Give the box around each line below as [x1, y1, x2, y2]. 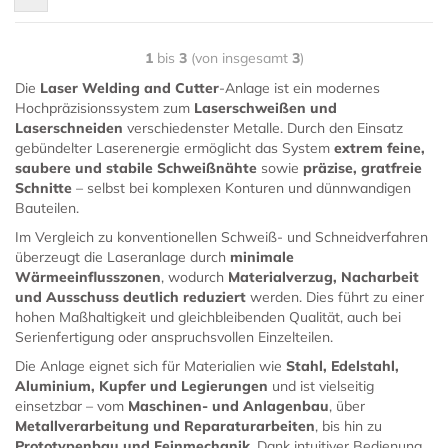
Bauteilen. [15, 199, 79, 217]
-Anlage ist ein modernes [219, 79, 380, 97]
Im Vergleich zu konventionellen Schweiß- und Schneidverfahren [15, 228, 428, 246]
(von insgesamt [186, 49, 292, 67]
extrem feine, [334, 139, 425, 157]
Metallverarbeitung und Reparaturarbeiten [15, 417, 315, 435]
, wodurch [161, 268, 228, 286]
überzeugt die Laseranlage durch [15, 248, 230, 266]
